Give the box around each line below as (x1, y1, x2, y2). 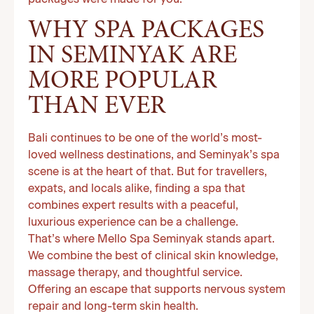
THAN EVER (28, 95, 165, 120)
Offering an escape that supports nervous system (28, 285, 285, 296)
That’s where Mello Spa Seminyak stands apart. (28, 234, 275, 245)
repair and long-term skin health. (28, 301, 198, 313)
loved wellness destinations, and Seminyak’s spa (28, 150, 280, 161)
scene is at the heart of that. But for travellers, (28, 167, 267, 178)
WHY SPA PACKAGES (28, 19, 264, 44)
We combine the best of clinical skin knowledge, (28, 251, 278, 262)
